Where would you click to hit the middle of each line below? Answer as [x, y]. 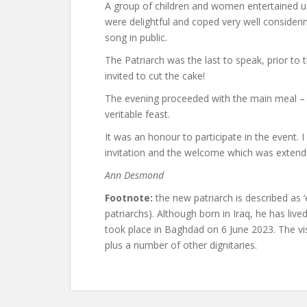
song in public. [136, 37]
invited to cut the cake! [155, 75]
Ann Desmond [134, 175]
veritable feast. [137, 114]
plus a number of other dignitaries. [181, 245]
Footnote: [129, 197]
